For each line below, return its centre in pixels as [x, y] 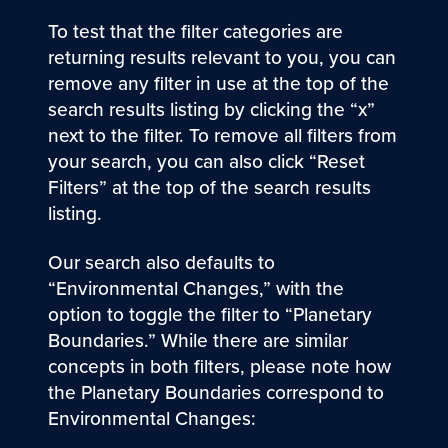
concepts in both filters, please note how [219, 367]
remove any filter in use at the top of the [218, 84]
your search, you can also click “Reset [206, 162]
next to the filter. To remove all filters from [222, 136]
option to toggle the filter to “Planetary [209, 315]
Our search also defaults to [161, 263]
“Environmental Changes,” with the [195, 289]
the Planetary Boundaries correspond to [215, 393]
